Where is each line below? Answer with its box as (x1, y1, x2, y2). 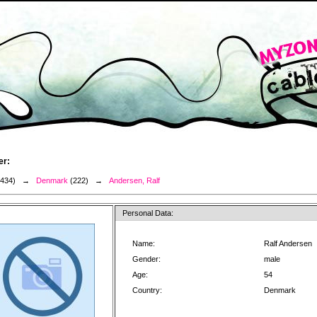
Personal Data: (122, 209, 173, 217)
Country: (132, 286, 162, 294)
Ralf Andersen (264, 239, 312, 248)
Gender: (132, 255, 161, 263)
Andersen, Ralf (109, 176, 160, 185)
